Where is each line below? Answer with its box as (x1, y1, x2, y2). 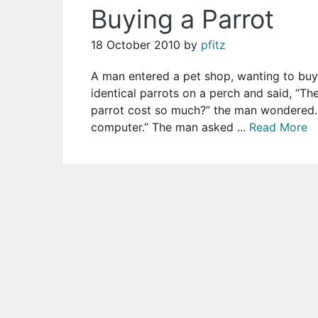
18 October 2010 (91, 38, 180, 53)
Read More (249, 119, 307, 134)
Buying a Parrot (91, 4, 274, 35)
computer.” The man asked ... (91, 119, 249, 134)
